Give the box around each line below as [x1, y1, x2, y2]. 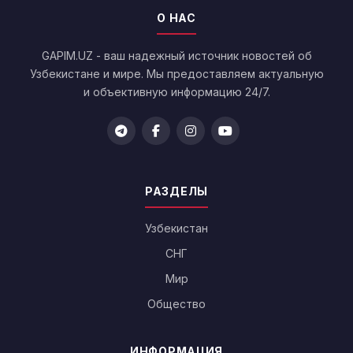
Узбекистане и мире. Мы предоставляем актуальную [29, 67, 324, 81]
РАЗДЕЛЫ [145, 184, 208, 199]
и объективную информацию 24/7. [83, 85, 270, 99]
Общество [147, 297, 206, 311]
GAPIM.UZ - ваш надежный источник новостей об [41, 49, 312, 63]
